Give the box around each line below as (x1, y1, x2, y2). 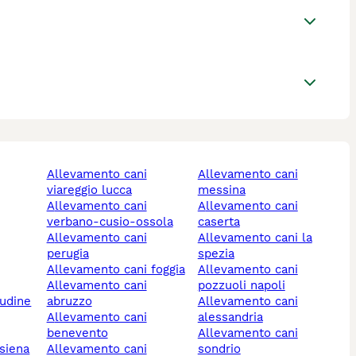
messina (197, 183, 246, 198)
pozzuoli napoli (197, 278, 285, 293)
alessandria (197, 310, 263, 325)
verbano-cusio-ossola (46, 215, 173, 230)
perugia (46, 246, 89, 261)
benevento (46, 326, 108, 341)
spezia (197, 246, 234, 261)
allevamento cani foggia (54, 262, 185, 277)
